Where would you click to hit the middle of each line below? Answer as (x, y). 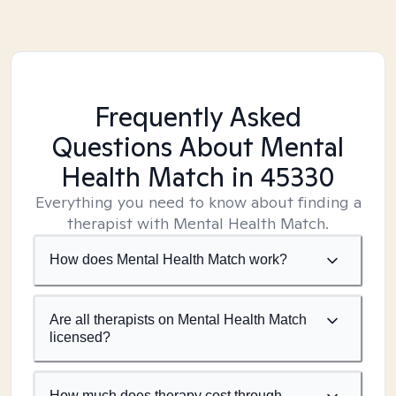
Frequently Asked (198, 117)
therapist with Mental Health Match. (198, 223)
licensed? (80, 337)
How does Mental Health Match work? (168, 259)
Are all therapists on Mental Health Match (178, 320)
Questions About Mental (198, 147)
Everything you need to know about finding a (198, 202)
